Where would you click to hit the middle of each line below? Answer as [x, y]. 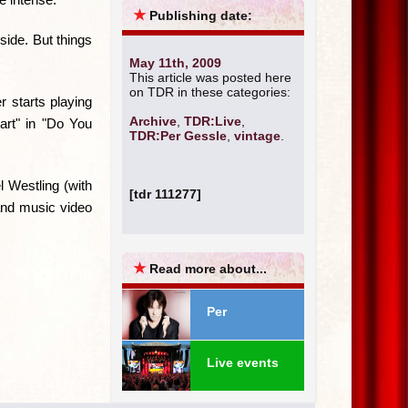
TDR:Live [213, 122]
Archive [153, 122]
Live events [243, 363]
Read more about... [208, 269]
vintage [257, 136]
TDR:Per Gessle [178, 136]
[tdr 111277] [165, 194]
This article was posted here [210, 78]
